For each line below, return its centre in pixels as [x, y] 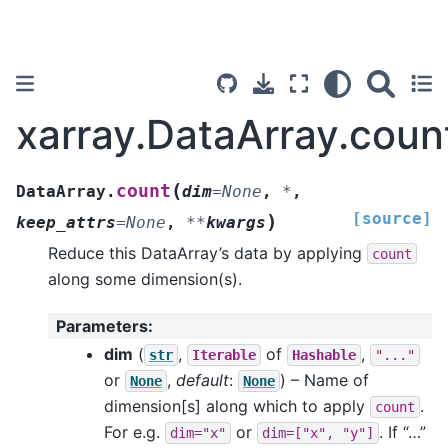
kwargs [236, 222]
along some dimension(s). [145, 278]
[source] [392, 218]
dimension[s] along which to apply [237, 405]
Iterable [224, 354]
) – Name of [324, 379]
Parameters [102, 326]
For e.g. [134, 431]
